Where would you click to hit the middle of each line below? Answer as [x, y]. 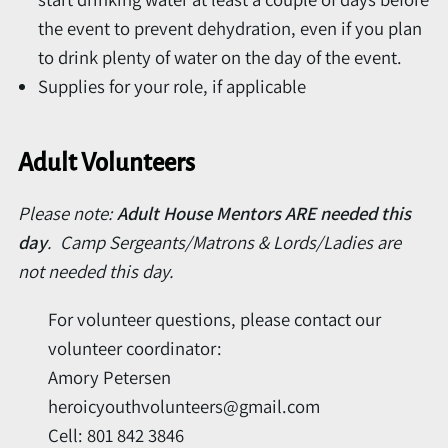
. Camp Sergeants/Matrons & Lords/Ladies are [224, 242]
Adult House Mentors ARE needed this [264, 213]
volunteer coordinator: [135, 348]
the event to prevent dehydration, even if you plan [230, 27]
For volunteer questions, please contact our [214, 319]
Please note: [67, 213]
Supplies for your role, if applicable [172, 85]
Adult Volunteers [106, 162]
